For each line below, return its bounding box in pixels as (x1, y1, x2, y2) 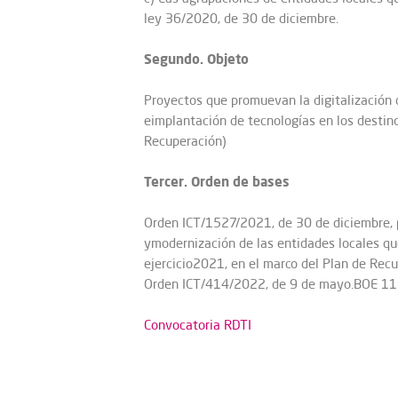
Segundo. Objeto (144, 50, 249, 68)
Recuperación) (144, 132, 227, 149)
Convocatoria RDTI (144, 316, 251, 333)
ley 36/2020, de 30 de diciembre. (144, 10, 338, 27)
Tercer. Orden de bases (144, 172, 290, 190)
